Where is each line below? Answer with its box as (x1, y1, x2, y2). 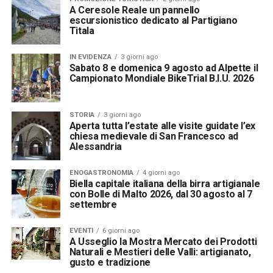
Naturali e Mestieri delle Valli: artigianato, (69, 246, 251, 258)
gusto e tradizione (69, 256, 151, 268)
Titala (69, 25, 94, 37)
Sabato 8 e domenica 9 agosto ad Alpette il (69, 62, 258, 74)
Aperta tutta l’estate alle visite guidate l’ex (69, 120, 255, 132)
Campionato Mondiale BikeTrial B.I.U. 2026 (69, 73, 254, 85)
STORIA (69, 111, 94, 119)
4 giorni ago (142, 169, 180, 177)
